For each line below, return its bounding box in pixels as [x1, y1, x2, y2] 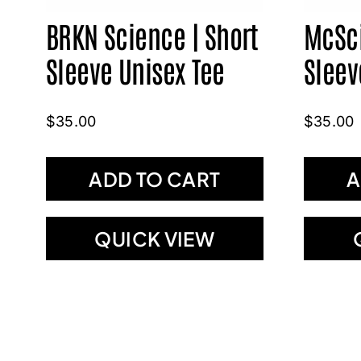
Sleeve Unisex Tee [45, 50, 225, 89]
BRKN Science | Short [45, 15, 259, 54]
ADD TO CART [89, 166, 221, 191]
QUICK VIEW [94, 226, 215, 251]
